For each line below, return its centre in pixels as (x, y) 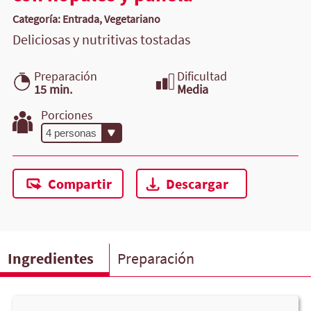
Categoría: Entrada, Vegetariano (86, 18)
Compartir (79, 184)
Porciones (67, 115)
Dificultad (202, 76)
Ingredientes (51, 258)
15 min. (53, 90)
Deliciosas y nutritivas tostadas (101, 39)
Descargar (197, 184)
